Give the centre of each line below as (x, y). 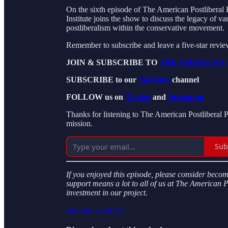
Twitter (138, 97)
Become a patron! (95, 210)
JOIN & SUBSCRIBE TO (113, 62)
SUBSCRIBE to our (102, 79)
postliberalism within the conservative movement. (145, 27)
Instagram (186, 97)
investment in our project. (107, 192)
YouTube (154, 79)
